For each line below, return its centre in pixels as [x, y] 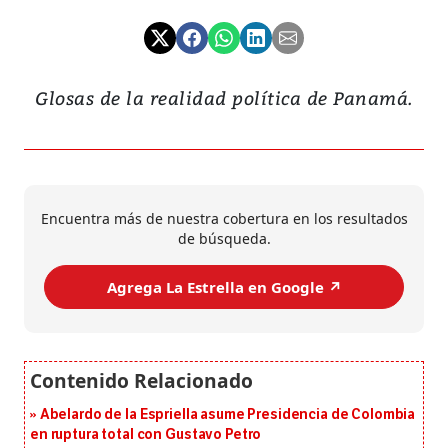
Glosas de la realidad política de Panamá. [224, 98]
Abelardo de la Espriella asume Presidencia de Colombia [227, 415]
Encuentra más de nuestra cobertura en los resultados [224, 219]
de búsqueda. [224, 239]
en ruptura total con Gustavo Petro [146, 435]
